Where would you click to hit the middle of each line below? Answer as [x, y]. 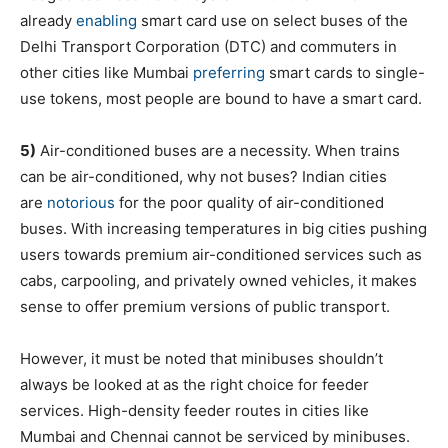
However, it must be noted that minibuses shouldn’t [201, 358]
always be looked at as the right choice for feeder [194, 384]
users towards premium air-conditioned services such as [221, 254]
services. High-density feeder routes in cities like [194, 410]
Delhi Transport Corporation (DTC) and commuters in [208, 46]
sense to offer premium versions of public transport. [205, 306]
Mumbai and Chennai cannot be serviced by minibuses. [215, 436]
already [48, 20]
